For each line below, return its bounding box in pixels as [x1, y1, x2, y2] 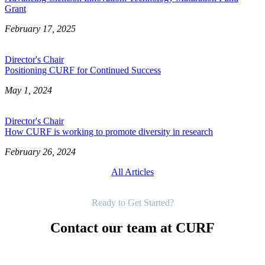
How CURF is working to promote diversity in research [5, 126, 213, 137]
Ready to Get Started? [91, 197, 174, 208]
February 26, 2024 [5, 146, 76, 157]
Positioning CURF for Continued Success [5, 64, 161, 75]
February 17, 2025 [5, 23, 76, 34]
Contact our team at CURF [50, 219, 215, 235]
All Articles [111, 166, 154, 177]
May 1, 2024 [5, 85, 52, 95]
